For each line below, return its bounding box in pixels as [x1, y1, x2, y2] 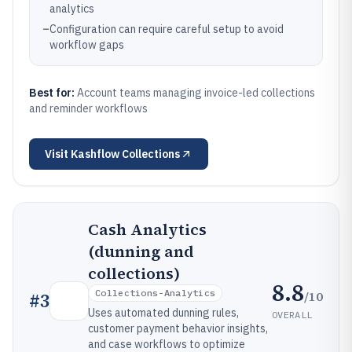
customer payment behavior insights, [88, 321, 268, 335]
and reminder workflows [29, 101, 148, 115]
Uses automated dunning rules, [88, 306, 239, 320]
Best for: [29, 86, 77, 100]
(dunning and [88, 240, 194, 262]
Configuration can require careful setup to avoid [49, 22, 284, 36]
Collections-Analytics [95, 287, 216, 299]
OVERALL [272, 308, 313, 321]
